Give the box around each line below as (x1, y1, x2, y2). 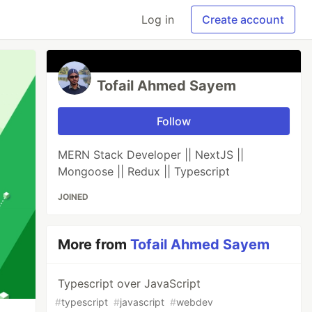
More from (58, 236, 131, 253)
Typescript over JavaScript (58, 276, 201, 290)
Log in (141, 13, 174, 26)
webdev (176, 296, 214, 308)
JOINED (58, 192, 89, 202)
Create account (202, 13, 284, 26)
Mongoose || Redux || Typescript (58, 164, 231, 178)
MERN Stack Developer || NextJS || (58, 148, 244, 162)
